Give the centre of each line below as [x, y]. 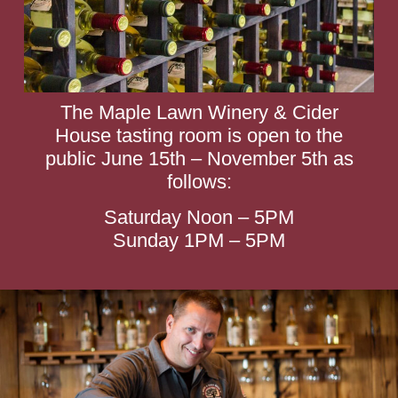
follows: [199, 182]
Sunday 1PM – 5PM [199, 241]
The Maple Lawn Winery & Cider [199, 113]
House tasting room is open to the [199, 136]
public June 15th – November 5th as [199, 159]
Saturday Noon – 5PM [199, 218]
